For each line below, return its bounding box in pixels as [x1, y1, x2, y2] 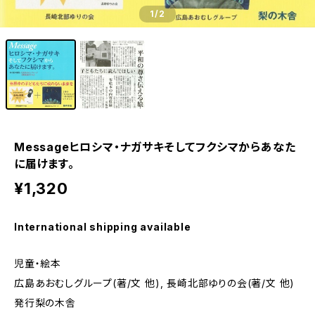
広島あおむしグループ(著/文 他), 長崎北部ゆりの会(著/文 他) [14, 277, 295, 289]
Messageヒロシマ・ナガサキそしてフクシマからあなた [14, 140, 296, 154]
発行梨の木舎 [14, 297, 76, 309]
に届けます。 [14, 157, 75, 171]
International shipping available [14, 221, 191, 233]
